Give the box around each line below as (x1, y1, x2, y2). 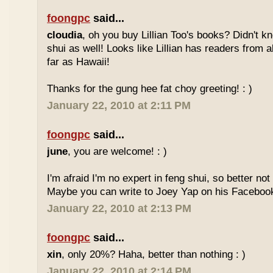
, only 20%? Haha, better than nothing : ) (62, 249, 246, 260)
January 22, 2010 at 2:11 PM (47, 99, 191, 112)
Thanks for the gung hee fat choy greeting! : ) (47, 83, 253, 94)
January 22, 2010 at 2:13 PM (47, 202, 192, 214)
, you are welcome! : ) (68, 146, 168, 157)
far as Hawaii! (47, 56, 110, 68)
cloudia (47, 29, 83, 41)
